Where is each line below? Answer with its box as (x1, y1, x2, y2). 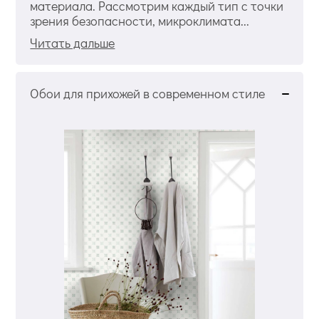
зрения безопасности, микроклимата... (30, 12, 250, 30)
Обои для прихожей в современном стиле (30, 85, 266, 103)
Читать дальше (30, 34, 115, 52)
